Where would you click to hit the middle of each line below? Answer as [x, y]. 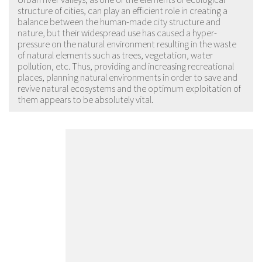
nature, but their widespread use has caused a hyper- [117, 32]
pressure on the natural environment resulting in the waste [127, 43]
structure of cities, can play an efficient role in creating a [123, 10]
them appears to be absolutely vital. [85, 99]
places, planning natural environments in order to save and [127, 77]
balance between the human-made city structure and [119, 21]
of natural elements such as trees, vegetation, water [115, 54]
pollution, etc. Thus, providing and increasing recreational [126, 65]
